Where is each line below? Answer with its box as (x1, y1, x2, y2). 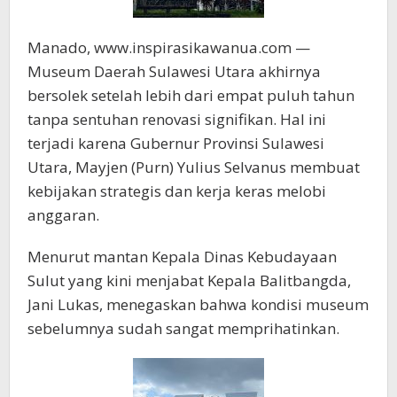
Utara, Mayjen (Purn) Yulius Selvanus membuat (27, 157, 360, 177)
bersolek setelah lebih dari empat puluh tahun (27, 85, 354, 105)
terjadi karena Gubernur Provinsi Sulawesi (27, 133, 324, 153)
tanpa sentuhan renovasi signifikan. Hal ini (27, 109, 326, 129)
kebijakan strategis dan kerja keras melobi (27, 181, 326, 201)
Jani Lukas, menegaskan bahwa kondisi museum (27, 294, 369, 315)
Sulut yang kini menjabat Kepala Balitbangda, (27, 270, 351, 291)
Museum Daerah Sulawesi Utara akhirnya (27, 61, 321, 82)
